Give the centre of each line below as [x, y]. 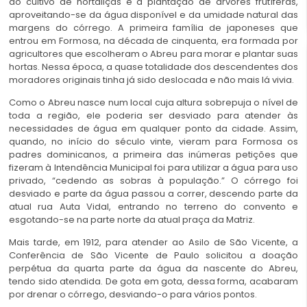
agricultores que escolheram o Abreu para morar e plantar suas [153, 53]
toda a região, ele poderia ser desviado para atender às [153, 116]
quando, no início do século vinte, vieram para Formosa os [153, 142]
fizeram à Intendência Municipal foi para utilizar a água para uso [153, 168]
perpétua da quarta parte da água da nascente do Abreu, [153, 269]
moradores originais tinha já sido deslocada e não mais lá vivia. [151, 79]
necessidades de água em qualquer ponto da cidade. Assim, [153, 129]
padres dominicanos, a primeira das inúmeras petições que [153, 155]
